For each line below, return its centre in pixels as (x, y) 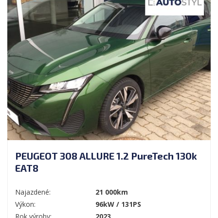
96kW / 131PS (118, 204)
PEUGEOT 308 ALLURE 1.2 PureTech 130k (106, 155)
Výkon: (25, 204)
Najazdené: (33, 192)
